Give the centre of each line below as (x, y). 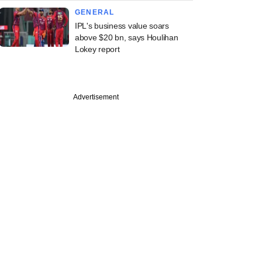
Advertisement (96, 97)
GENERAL (95, 12)
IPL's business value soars (122, 26)
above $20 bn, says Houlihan (127, 37)
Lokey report (97, 49)
